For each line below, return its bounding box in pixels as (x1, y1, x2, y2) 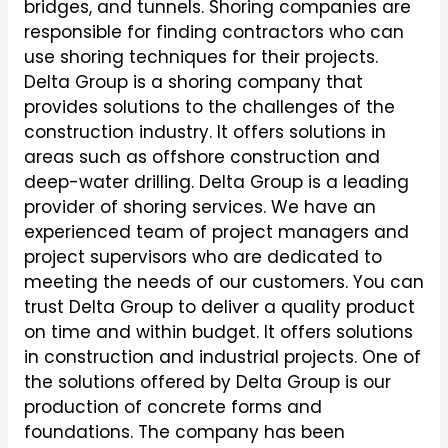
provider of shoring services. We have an (23, 195, 376, 220)
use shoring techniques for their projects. (23, 45, 378, 70)
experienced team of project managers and (23, 220, 409, 245)
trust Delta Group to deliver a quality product (23, 295, 415, 320)
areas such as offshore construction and (23, 145, 380, 170)
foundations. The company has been (23, 420, 345, 445)
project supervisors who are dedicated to (23, 245, 382, 270)
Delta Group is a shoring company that (23, 70, 363, 95)
